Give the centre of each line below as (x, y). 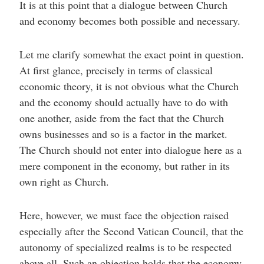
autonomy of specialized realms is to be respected (125, 247)
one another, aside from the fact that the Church (121, 118)
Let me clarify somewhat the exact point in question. (131, 54)
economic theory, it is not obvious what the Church (129, 86)
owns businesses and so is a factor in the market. (123, 134)
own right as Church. (64, 181)
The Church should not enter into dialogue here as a (130, 150)
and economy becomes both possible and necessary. (130, 21)
